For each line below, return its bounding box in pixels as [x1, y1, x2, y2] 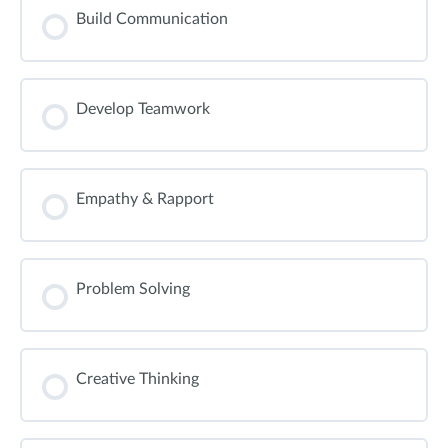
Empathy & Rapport [76, 191, 214, 207]
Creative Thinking [76, 371, 199, 387]
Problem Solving [76, 281, 190, 297]
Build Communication [76, 11, 228, 27]
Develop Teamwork [76, 101, 210, 117]
